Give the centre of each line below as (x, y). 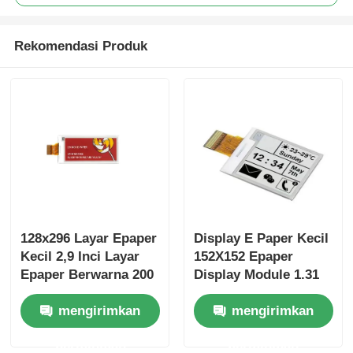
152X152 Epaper (243, 257)
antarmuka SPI (239, 311)
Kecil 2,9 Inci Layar (80, 257)
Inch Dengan (232, 293)
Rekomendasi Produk (80, 46)
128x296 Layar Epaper (89, 239)
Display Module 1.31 (256, 275)
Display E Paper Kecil (261, 239)
